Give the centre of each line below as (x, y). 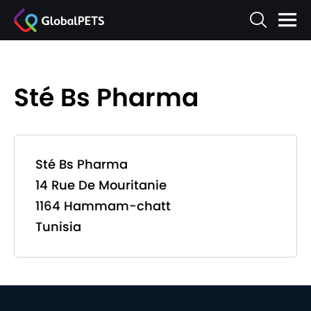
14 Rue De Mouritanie (101, 185)
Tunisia (58, 227)
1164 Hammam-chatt (103, 206)
